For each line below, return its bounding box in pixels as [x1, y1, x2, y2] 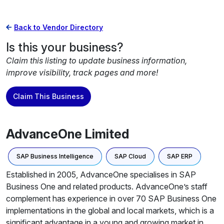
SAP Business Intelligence [16, 152, 93, 160]
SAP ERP [167, 152, 192, 160]
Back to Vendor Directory [14, 23, 103, 31]
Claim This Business [13, 92, 84, 100]
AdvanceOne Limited [6, 126, 129, 141]
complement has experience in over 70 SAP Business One [6, 193, 216, 203]
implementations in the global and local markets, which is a [6, 205, 214, 215]
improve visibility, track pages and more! [6, 67, 158, 77]
